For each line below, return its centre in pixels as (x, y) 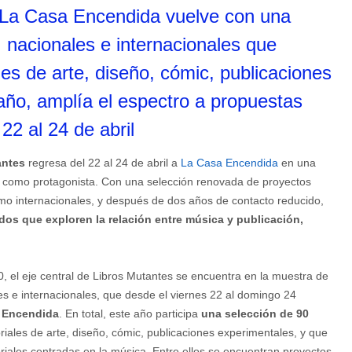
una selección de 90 (255, 314)
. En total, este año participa (130, 314)
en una (297, 163)
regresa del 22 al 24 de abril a (103, 163)
